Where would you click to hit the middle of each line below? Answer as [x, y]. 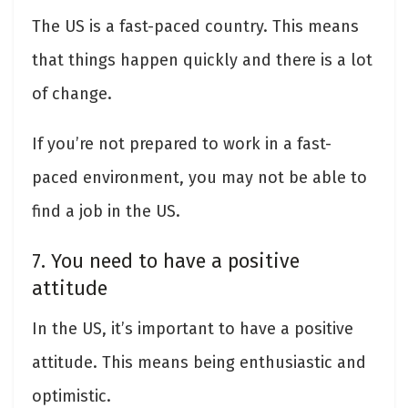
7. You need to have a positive [166, 262]
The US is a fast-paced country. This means [195, 26]
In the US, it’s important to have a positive [193, 328]
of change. [72, 93]
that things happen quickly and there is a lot [202, 60]
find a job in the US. [106, 211]
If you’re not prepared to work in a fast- [182, 143]
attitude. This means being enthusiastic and [199, 362]
